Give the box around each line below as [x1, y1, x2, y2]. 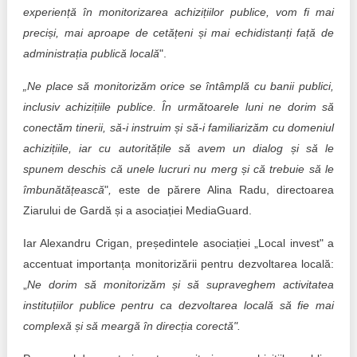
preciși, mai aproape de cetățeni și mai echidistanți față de [22, 26, 335, 39]
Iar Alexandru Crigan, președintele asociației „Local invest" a [22, 237, 335, 249]
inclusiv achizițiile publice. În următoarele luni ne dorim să [22, 100, 335, 113]
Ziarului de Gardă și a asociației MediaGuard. [22, 204, 252, 217]
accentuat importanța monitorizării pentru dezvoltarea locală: [22, 257, 335, 270]
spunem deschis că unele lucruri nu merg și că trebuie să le [22, 163, 335, 175]
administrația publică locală [22, 47, 159, 60]
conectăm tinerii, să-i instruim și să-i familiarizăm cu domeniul [22, 121, 335, 134]
